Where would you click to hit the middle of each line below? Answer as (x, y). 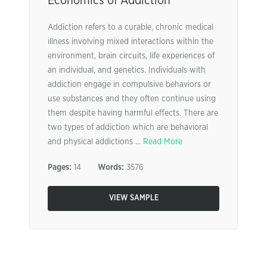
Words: (111, 167)
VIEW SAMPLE (133, 198)
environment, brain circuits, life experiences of (131, 56)
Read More (163, 142)
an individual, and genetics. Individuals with (127, 70)
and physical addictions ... (95, 142)
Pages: (60, 167)
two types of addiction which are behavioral (128, 128)
